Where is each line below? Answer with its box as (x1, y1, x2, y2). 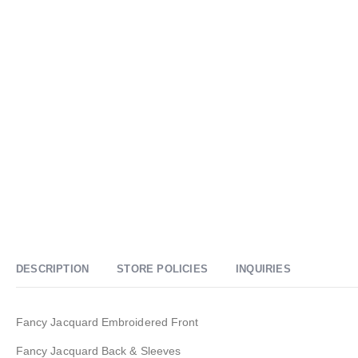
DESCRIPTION (16, 262, 89, 275)
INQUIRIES (236, 262, 291, 275)
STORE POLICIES (117, 262, 209, 275)
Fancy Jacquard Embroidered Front (16, 315, 199, 328)
